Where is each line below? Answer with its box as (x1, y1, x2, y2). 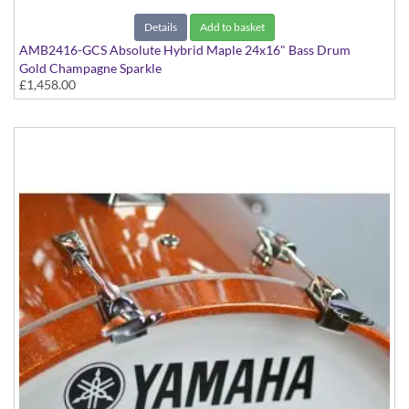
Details (144, 20, 177, 35)
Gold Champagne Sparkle (19, 60, 162, 77)
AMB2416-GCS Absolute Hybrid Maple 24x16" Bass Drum (19, 42, 351, 58)
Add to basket (200, 20, 265, 35)
